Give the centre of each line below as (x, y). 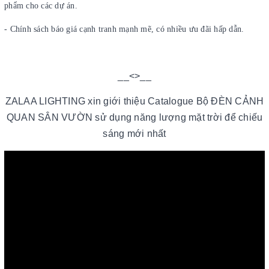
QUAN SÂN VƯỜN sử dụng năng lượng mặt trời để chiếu (134, 117)
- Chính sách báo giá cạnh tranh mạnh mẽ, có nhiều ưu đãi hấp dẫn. (124, 29)
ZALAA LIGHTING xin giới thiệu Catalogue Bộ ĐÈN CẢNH (134, 101)
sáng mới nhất (134, 133)
